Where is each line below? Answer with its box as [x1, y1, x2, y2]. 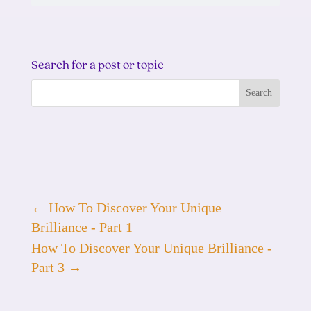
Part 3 [31, 260, 65, 276]
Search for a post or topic [31, 58, 164, 72]
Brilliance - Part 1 [31, 219, 133, 235]
